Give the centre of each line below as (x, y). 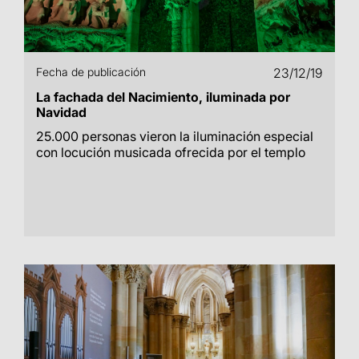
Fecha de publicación (91, 72)
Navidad (61, 112)
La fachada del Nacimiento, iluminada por (163, 97)
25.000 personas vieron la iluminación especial (175, 136)
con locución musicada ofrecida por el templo (171, 152)
